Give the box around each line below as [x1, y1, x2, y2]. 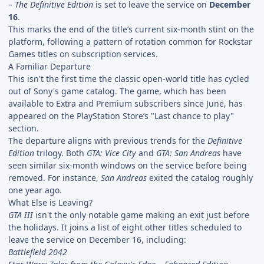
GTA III [8, 209, 33, 220]
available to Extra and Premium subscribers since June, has [8, 97, 243, 109]
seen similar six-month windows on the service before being [8, 159, 247, 171]
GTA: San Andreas [156, 147, 220, 159]
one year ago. [8, 184, 62, 196]
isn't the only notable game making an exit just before [33, 209, 249, 220]
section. [8, 122, 39, 134]
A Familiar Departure [8, 60, 91, 72]
